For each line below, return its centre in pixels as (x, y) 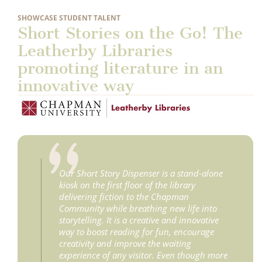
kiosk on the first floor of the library (127, 185)
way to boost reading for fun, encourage (137, 232)
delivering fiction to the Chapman (124, 197)
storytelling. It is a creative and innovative (139, 220)
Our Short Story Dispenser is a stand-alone (141, 173)
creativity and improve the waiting (125, 244)
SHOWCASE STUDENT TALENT (69, 18)
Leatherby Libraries (95, 51)
